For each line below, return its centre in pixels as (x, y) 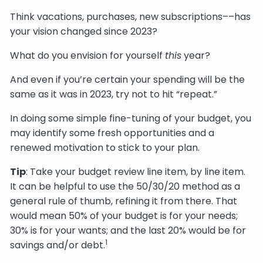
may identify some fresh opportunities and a (112, 133)
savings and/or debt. (58, 245)
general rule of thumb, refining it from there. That (124, 201)
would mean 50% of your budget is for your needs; (124, 215)
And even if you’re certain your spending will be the (128, 79)
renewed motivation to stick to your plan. (105, 147)
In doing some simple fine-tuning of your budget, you (131, 118)
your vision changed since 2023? (84, 31)
